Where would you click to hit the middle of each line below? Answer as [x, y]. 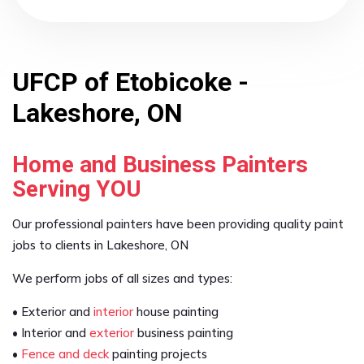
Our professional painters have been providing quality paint [178, 224]
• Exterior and [53, 312]
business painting [184, 333]
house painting [176, 312]
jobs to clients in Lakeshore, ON [100, 245]
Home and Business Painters [160, 165]
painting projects [158, 354]
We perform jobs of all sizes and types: [122, 278]
